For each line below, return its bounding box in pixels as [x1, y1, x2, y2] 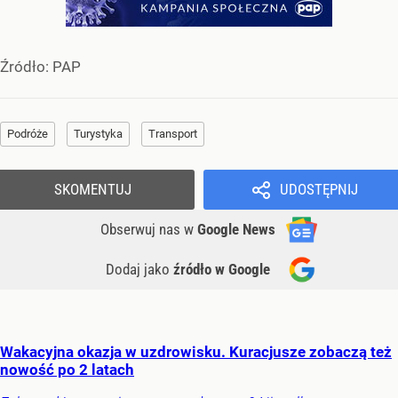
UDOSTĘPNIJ [279, 180, 358, 199]
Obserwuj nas [100, 220, 184, 239]
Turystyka [74, 127, 123, 141]
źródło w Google [173, 260, 270, 279]
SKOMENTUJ [54, 180, 131, 199]
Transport [148, 127, 197, 141]
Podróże [7, 127, 48, 141]
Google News [197, 220, 275, 239]
